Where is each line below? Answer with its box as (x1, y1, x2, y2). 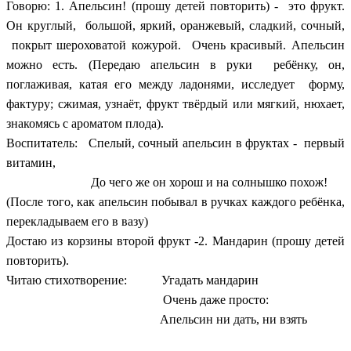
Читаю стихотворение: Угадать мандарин (6, 273, 259, 287)
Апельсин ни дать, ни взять (41, 312, 307, 326)
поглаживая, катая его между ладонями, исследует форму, (6, 77, 345, 91)
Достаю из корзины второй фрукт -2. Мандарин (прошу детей (6, 233, 345, 248)
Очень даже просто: (6, 292, 269, 306)
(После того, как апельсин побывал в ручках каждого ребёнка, (6, 194, 345, 208)
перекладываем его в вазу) (6, 214, 154, 228)
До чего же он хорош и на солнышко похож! (6, 175, 327, 189)
